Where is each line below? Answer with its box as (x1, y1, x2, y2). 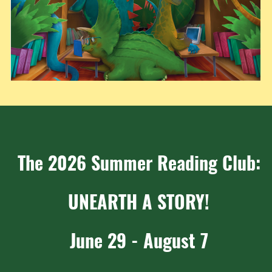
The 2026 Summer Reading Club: (17, 149, 260, 176)
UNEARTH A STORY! (68, 188, 209, 215)
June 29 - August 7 (69, 226, 208, 254)
